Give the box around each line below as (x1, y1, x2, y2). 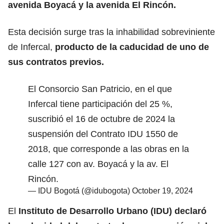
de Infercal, (8, 41, 55, 52)
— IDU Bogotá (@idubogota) (28, 186, 132, 195)
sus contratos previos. (8, 56, 104, 67)
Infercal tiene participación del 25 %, (28, 98, 172, 109)
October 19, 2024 (132, 186, 193, 195)
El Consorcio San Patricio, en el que (28, 83, 172, 94)
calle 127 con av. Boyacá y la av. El (28, 158, 168, 169)
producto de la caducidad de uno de (55, 41, 209, 52)
